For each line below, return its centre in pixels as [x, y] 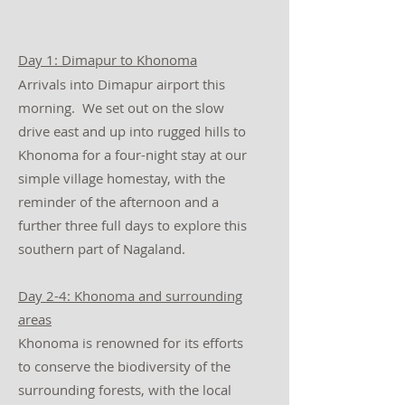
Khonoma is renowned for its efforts [131, 343]
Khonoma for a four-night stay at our [132, 155]
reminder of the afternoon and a [118, 202]
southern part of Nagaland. [102, 249]
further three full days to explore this [132, 225]
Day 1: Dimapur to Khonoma [108, 60]
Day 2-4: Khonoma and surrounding [130, 296]
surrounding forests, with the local [125, 390]
